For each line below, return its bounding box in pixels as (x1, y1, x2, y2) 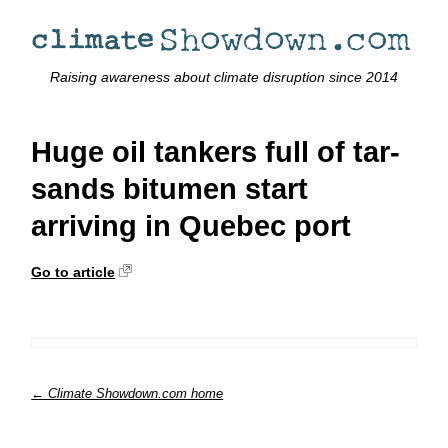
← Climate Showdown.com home (31, 385, 224, 401)
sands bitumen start (31, 173, 309, 206)
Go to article (31, 263, 116, 280)
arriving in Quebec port (31, 210, 352, 243)
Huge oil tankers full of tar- (31, 136, 401, 169)
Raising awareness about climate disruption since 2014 (50, 69, 398, 86)
